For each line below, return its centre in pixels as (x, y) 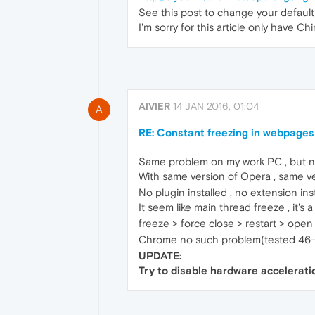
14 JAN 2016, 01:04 (216, 107)
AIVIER (154, 107)
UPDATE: (160, 256)
